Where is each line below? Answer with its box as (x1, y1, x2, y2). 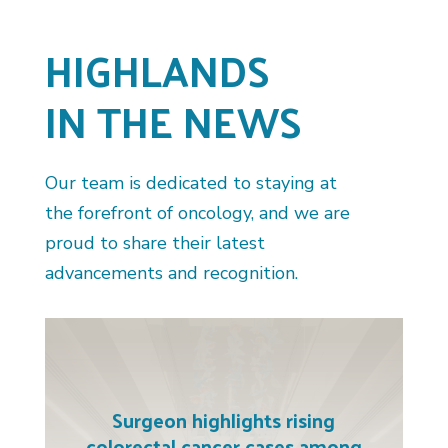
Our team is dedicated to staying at (44, 170, 337, 195)
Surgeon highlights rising (112, 401, 336, 438)
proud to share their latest (44, 230, 265, 255)
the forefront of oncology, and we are (44, 200, 350, 225)
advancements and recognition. (44, 260, 298, 285)
